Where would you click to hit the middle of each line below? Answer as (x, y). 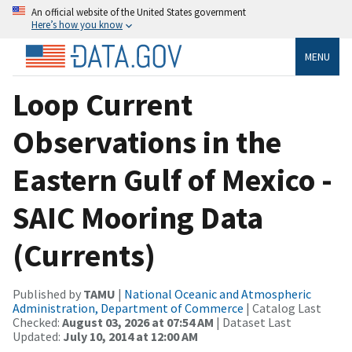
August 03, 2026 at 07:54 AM (138, 322)
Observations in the (147, 142)
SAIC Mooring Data (138, 217)
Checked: (37, 322)
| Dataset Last (253, 322)
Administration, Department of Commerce (128, 308)
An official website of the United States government (139, 12)
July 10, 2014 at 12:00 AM (130, 336)
